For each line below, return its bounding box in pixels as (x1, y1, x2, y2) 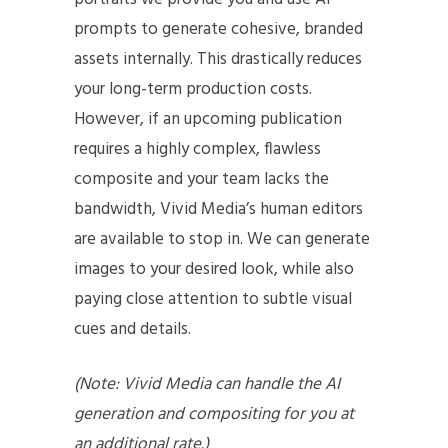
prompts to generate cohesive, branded (74, 15, 363, 43)
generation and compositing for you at (74, 400, 354, 428)
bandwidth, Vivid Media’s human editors (74, 195, 363, 223)
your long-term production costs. (74, 75, 312, 103)
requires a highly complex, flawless (74, 135, 321, 163)
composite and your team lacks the (74, 165, 329, 193)
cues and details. (74, 315, 195, 343)
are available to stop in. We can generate (74, 225, 370, 253)
